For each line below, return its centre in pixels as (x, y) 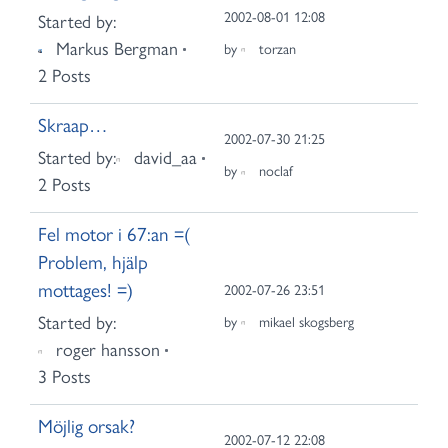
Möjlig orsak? (86, 426)
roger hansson (108, 350)
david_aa (165, 158)
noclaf (276, 171)
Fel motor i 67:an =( (114, 234)
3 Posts (64, 377)
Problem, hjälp (93, 262)
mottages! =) (85, 290)
